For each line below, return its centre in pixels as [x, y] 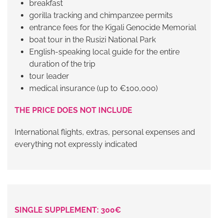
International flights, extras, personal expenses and [105, 132]
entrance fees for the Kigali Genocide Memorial [113, 28]
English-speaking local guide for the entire [104, 52]
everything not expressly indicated [76, 145]
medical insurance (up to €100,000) [93, 89]
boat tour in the [57, 40]
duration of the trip [62, 64]
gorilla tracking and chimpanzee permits [101, 16]
